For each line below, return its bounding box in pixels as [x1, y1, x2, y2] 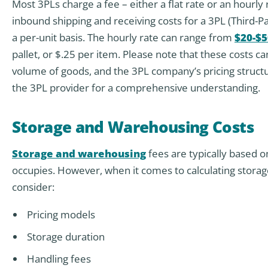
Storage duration [26, 230, 105, 244]
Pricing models [26, 208, 95, 222]
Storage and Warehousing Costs [12, 116, 254, 138]
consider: [12, 179, 54, 194]
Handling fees [26, 252, 91, 266]
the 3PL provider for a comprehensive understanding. [12, 80, 260, 95]
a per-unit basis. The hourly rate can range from [12, 30, 234, 44]
